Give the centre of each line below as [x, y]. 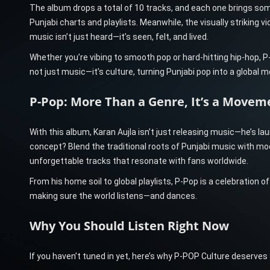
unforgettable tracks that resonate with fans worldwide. [139, 161]
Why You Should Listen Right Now [129, 225]
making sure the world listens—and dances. [113, 196]
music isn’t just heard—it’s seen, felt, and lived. [119, 36]
